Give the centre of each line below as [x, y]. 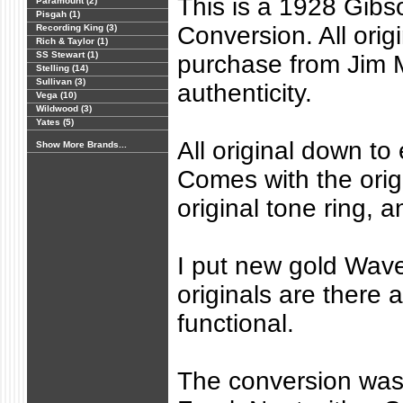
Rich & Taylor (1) [72, 41]
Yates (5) [55, 122]
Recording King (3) [76, 27]
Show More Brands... [81, 144]
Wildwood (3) [64, 108]
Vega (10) [56, 95]
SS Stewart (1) [67, 54]
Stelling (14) [62, 68]
